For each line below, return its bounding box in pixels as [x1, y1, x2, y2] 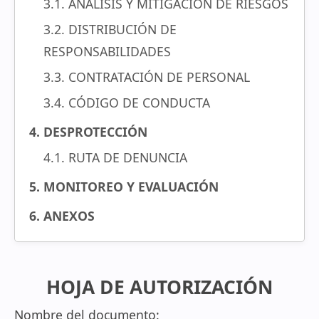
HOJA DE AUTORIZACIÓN [46, 274, 273, 300]
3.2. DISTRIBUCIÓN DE [43, 21, 177, 38]
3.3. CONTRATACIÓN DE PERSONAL [43, 68, 250, 85]
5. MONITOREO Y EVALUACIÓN [29, 178, 219, 195]
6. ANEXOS [29, 207, 95, 224]
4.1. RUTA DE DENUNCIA [43, 149, 187, 166]
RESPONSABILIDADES [43, 43, 171, 60]
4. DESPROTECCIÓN [29, 123, 147, 140]
